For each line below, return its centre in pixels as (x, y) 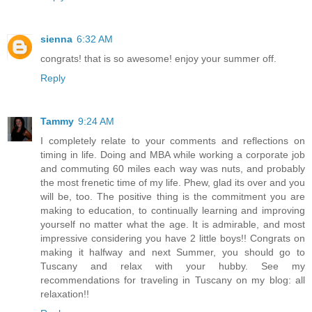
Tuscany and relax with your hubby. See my (173, 266)
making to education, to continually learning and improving (173, 211)
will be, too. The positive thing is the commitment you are (173, 197)
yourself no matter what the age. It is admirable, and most (173, 225)
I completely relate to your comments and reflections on (173, 141)
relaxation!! (65, 294)
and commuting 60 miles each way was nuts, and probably (173, 169)
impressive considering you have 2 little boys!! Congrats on (173, 239)
